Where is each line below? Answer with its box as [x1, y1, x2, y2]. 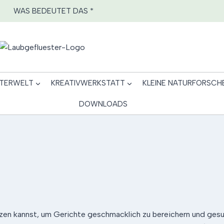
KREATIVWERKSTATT [50, 78, 125, 87]
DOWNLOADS [78, 99, 127, 108]
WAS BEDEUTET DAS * [13, 6, 93, 15]
